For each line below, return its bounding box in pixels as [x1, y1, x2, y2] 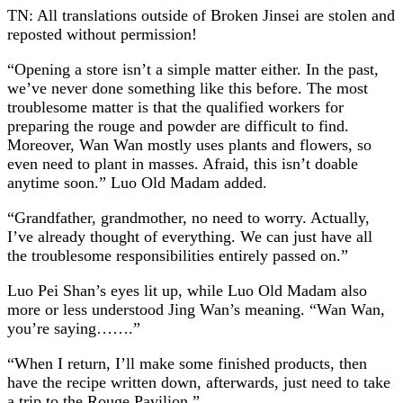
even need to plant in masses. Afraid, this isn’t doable [7, 154, 358, 173]
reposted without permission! [7, 24, 197, 43]
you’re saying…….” [7, 318, 140, 337]
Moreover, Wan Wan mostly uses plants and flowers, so [7, 135, 372, 154]
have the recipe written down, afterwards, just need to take [7, 372, 390, 391]
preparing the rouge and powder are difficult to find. [7, 116, 349, 135]
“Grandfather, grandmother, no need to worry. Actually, [7, 208, 370, 227]
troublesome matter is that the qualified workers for [7, 97, 344, 116]
